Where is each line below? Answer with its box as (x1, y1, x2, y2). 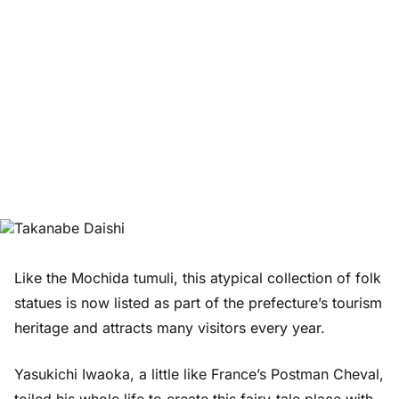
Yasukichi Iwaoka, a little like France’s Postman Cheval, (14, 364, 384, 383)
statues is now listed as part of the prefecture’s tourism (14, 293, 382, 312)
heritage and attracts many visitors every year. (14, 318, 325, 337)
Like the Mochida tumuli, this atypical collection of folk (14, 268, 381, 287)
